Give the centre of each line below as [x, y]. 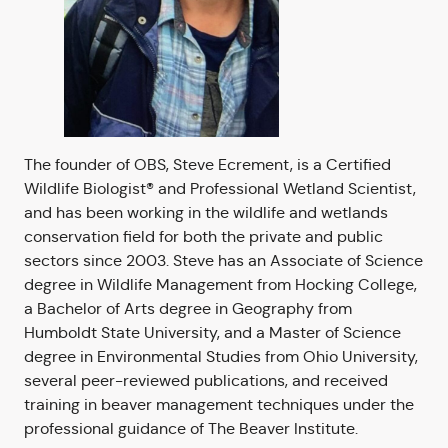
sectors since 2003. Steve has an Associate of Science [223, 261]
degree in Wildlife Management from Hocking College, [220, 285]
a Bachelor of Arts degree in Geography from [188, 309]
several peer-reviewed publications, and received [206, 381]
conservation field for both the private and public [203, 237]
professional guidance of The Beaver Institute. [191, 429]
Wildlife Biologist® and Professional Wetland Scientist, [220, 189]
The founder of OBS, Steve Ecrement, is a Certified [207, 165]
